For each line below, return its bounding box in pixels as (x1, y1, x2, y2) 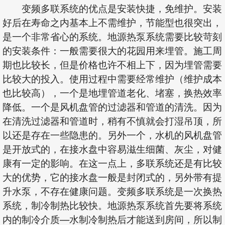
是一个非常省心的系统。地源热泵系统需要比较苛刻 (3, 29, 222, 43)
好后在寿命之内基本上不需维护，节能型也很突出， (3, 15, 222, 29)
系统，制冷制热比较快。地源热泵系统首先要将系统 (3, 198, 222, 212)
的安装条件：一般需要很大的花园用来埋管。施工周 (3, 43, 222, 57)
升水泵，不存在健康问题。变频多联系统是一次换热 (3, 184, 222, 198)
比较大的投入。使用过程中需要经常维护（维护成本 (3, 71, 222, 85)
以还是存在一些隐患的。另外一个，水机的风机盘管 (3, 128, 222, 142)
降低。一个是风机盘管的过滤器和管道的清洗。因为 (3, 99, 222, 114)
